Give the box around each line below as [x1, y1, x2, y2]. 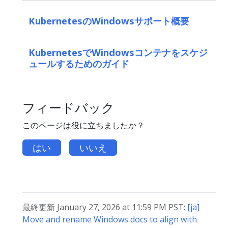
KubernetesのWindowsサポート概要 [28, 14, 189, 27]
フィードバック [22, 98, 115, 116]
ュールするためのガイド [28, 56, 129, 70]
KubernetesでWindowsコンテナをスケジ [28, 45, 208, 59]
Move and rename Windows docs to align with [22, 213, 197, 225]
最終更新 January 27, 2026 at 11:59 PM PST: [22, 201, 187, 213]
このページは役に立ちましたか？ [22, 119, 145, 131]
